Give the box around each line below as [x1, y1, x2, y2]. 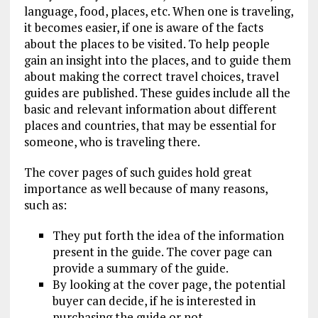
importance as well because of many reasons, [23, 180, 268, 197]
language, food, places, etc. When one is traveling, [23, 3, 293, 19]
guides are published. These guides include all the [23, 84, 290, 101]
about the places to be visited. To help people [23, 35, 270, 52]
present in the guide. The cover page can [52, 243, 272, 260]
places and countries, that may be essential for [23, 117, 276, 133]
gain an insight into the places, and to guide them [23, 52, 291, 68]
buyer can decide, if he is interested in [52, 292, 256, 309]
